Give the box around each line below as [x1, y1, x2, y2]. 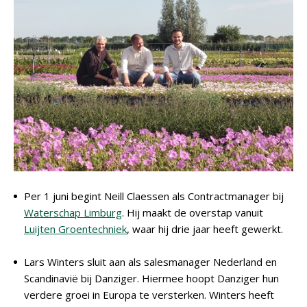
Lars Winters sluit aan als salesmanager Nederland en [24, 255, 277, 269]
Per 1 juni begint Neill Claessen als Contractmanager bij [24, 189, 284, 203]
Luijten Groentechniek [24, 222, 127, 236]
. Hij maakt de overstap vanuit [122, 206, 263, 219]
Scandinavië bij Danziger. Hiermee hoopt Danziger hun [24, 271, 279, 285]
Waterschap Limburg [24, 206, 122, 219]
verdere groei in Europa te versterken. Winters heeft [24, 288, 274, 302]
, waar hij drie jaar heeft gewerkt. [127, 222, 283, 236]
